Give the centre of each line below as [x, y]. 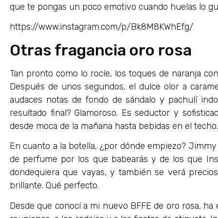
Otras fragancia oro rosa [101, 50]
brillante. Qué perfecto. [54, 186]
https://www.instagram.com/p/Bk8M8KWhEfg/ [101, 27]
